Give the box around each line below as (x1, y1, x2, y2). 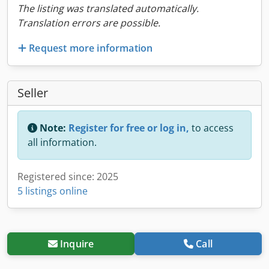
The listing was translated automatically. (17, 2, 199, 15)
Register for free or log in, (68, 121, 189, 134)
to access (189, 121, 234, 134)
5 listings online (17, 184, 88, 198)
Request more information (29, 41, 153, 55)
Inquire (60, 237, 94, 250)
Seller (17, 84, 48, 101)
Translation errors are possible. (17, 16, 160, 29)
